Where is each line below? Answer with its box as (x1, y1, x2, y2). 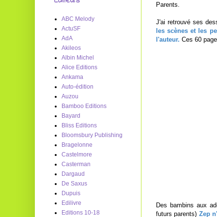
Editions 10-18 (62, 209, 100, 216)
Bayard (62, 112, 80, 119)
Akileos (62, 45, 81, 51)
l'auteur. (156, 35, 180, 43)
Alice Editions (62, 64, 97, 71)
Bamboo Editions (62, 103, 107, 109)
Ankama (62, 74, 83, 80)
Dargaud (62, 170, 85, 177)
